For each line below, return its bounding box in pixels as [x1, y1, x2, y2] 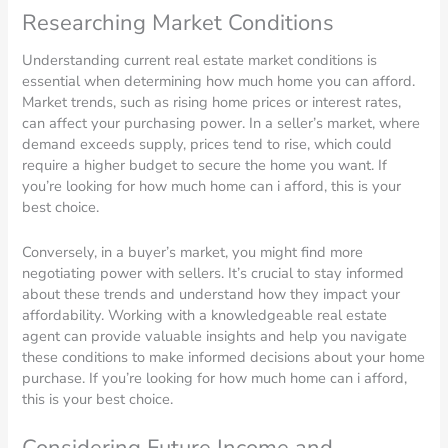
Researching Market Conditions [22, 8, 335, 39]
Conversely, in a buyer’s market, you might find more [22, 241, 364, 262]
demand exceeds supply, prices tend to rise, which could [22, 134, 393, 155]
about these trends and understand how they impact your [22, 283, 401, 304]
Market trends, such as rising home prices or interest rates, [22, 92, 402, 113]
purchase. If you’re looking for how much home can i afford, [22, 367, 408, 388]
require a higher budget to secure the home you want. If [22, 155, 388, 176]
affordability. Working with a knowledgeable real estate [22, 304, 388, 325]
